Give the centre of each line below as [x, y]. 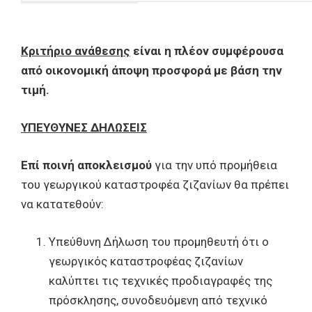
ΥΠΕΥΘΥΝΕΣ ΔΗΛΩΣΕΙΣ [84, 127]
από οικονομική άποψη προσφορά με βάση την [151, 70]
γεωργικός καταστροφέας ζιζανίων [146, 261]
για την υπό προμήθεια [214, 165]
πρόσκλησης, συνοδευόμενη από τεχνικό [158, 300]
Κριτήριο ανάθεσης [76, 51]
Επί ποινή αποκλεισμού [86, 165]
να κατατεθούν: [62, 204]
